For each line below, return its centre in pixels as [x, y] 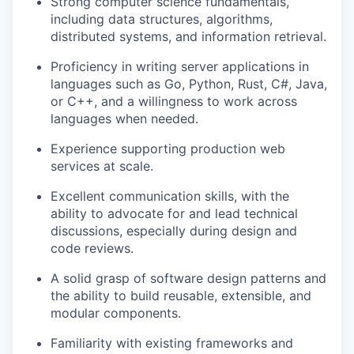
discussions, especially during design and [174, 231]
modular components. [116, 313]
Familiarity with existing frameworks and [172, 343]
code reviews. [92, 248]
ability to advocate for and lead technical [174, 213]
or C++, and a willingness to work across [174, 101]
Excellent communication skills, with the [170, 196]
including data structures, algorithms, [162, 19]
